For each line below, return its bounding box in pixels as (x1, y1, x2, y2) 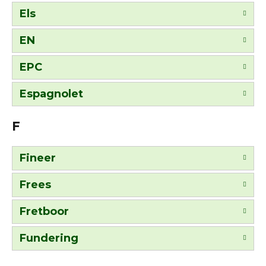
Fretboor (20, 204, 69, 218)
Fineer (20, 151, 56, 164)
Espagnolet (20, 87, 83, 100)
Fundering (20, 231, 78, 245)
